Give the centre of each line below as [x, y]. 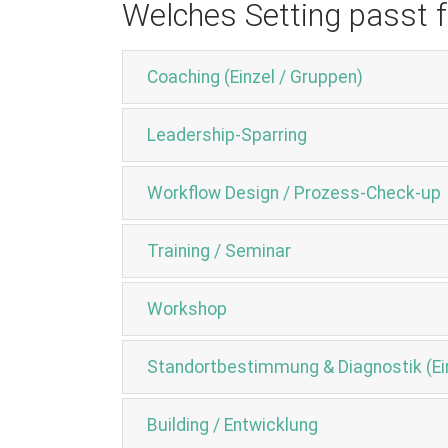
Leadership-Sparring [227, 135]
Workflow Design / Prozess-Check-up [294, 193]
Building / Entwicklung [232, 425]
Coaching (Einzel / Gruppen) [255, 77]
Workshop [187, 309]
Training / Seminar [219, 251]
